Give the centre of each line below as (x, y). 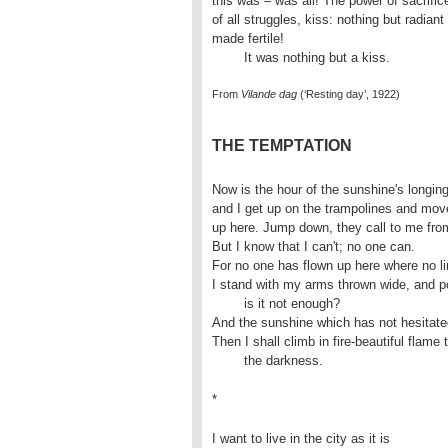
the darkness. (283, 360)
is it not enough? (228, 303)
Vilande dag (269, 94)
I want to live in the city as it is (303, 438)
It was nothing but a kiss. (317, 57)
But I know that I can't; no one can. (313, 246)
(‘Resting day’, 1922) (348, 94)
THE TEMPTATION (282, 145)
